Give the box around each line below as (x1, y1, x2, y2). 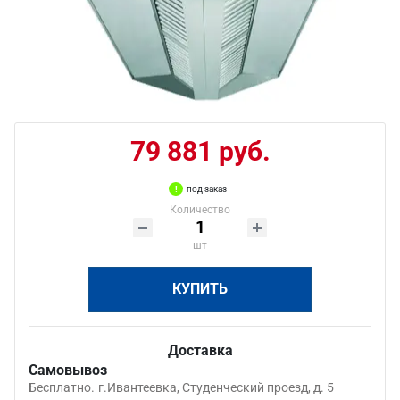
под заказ (187, 184, 227, 194)
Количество (170, 204, 230, 216)
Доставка (167, 342, 233, 359)
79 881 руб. (129, 136, 271, 167)
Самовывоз (29, 362, 107, 379)
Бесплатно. (29, 380, 95, 395)
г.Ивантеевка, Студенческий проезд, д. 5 (98, 380, 334, 395)
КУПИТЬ (172, 280, 228, 297)
